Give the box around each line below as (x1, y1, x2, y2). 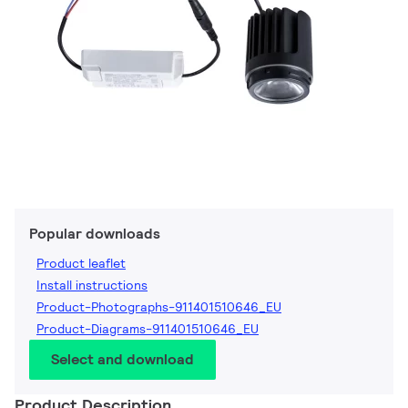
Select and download (51, 350, 194, 370)
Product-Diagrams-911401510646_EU (36, 321, 259, 338)
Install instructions (36, 277, 148, 294)
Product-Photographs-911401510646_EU (36, 299, 281, 316)
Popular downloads (29, 224, 160, 244)
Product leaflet (36, 255, 126, 272)
